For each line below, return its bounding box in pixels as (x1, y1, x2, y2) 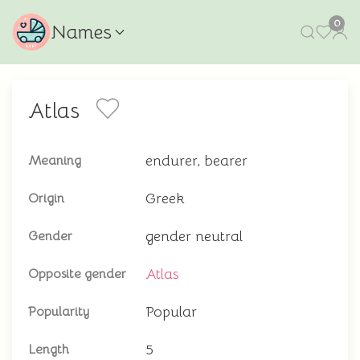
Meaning (28, 153, 81, 169)
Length (28, 342, 69, 358)
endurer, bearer (145, 152, 247, 170)
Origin (28, 190, 64, 207)
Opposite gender (28, 266, 126, 282)
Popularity (28, 304, 89, 320)
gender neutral (145, 227, 243, 245)
